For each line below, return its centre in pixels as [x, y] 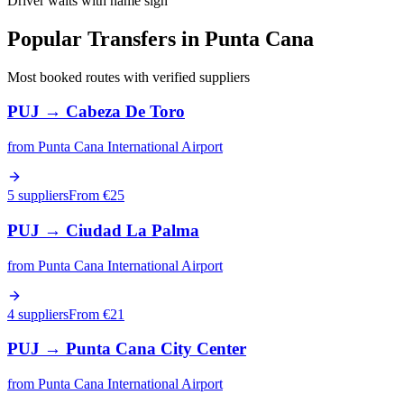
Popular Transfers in [106, 38]
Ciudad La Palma [133, 230]
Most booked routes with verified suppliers [129, 77]
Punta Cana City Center [156, 349]
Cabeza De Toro [125, 112]
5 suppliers [38, 196]
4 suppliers [38, 314]
